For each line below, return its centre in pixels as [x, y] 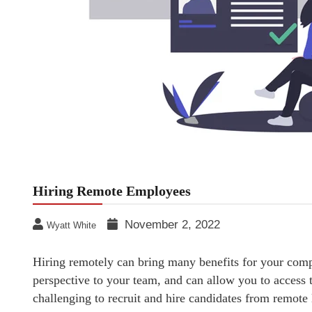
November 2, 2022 [172, 225]
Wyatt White [71, 225]
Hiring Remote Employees [112, 191]
